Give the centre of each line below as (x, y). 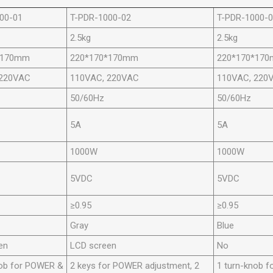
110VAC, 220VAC (105, 78)
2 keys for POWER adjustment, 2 (135, 266)
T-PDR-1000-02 (101, 18)
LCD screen (94, 246)
